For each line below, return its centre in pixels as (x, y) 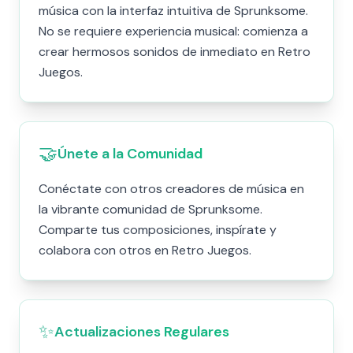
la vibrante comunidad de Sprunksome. (150, 209)
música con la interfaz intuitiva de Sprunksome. (173, 11)
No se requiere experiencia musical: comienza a (173, 31)
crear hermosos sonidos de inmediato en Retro (175, 52)
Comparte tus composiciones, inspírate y (158, 230)
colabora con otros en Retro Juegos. (145, 250)
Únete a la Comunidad (130, 154)
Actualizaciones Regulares (142, 332)
